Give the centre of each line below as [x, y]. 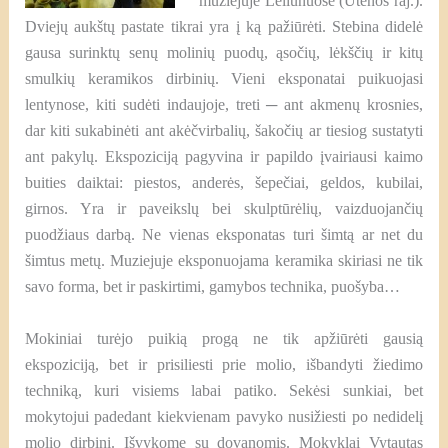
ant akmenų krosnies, [350, 104]
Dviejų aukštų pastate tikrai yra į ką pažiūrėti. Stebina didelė [224, 26]
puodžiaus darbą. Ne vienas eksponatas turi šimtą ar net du [224, 234]
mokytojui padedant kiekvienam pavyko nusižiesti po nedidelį [224, 416]
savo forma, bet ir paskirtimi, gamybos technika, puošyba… [212, 286]
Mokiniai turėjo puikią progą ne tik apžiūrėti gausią [224, 338]
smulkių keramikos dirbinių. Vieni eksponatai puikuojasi [224, 78]
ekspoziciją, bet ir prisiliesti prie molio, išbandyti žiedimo [224, 364]
